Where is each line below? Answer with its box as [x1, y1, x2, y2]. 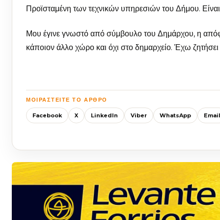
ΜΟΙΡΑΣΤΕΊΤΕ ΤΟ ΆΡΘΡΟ [26, 96, 108, 104]
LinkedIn [91, 111, 118, 119]
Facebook [32, 111, 62, 119]
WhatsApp [160, 111, 191, 119]
